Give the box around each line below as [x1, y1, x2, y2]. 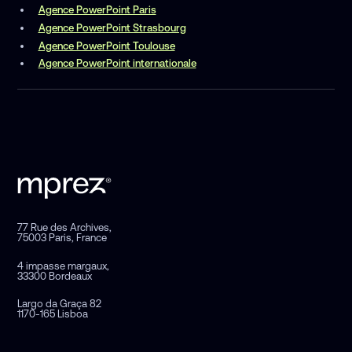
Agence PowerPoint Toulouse [38, 39, 175, 52]
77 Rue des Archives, [17, 222, 112, 234]
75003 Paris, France [17, 232, 108, 244]
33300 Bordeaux [17, 269, 93, 282]
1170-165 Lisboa [17, 307, 89, 320]
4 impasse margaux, [17, 259, 110, 272]
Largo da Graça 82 [17, 297, 102, 310]
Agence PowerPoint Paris [38, 4, 156, 16]
